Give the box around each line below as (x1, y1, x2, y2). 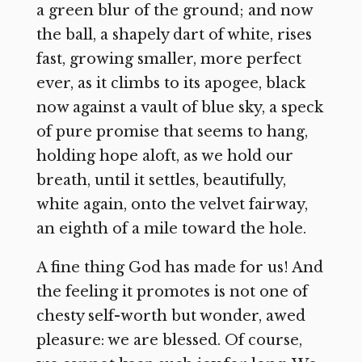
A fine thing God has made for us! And (36, 259, 323, 277)
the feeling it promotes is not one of (36, 283, 308, 301)
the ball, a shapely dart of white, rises (36, 26, 312, 44)
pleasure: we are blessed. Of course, (36, 331, 302, 350)
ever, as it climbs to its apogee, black (36, 74, 305, 93)
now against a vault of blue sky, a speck (36, 99, 323, 117)
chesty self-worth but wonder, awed (36, 307, 305, 326)
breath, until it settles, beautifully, (36, 171, 286, 190)
